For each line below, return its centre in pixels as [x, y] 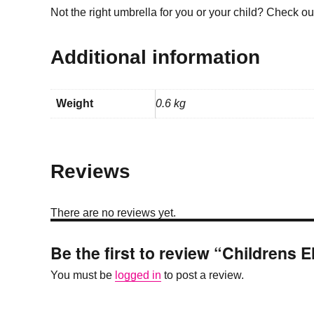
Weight [75, 103]
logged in [138, 275]
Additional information [155, 57]
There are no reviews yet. [113, 212]
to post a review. [203, 275]
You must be [83, 275]
